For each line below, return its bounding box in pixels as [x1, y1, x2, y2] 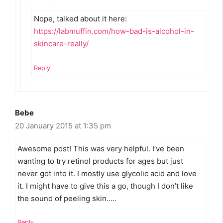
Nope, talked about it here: [34, 14, 127, 24]
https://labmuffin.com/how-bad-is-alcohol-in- [34, 26, 194, 36]
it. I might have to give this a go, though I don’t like [17, 181, 193, 191]
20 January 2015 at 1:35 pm [15, 120, 111, 130]
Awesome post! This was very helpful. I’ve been [17, 143, 184, 153]
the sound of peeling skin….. [17, 193, 116, 203]
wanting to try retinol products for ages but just [17, 156, 183, 166]
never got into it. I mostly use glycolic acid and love [17, 168, 197, 178]
